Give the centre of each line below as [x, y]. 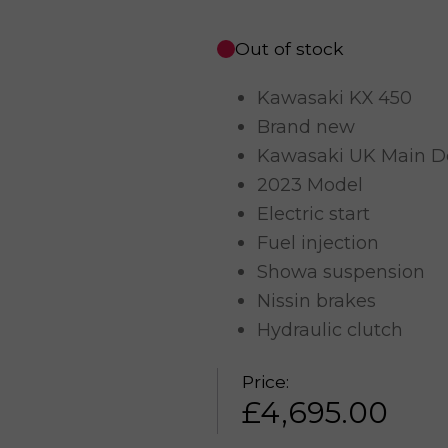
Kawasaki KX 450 [334, 97]
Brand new [305, 126]
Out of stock [288, 48]
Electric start [313, 213]
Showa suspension [340, 271]
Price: [265, 381]
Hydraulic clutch [329, 329]
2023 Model [309, 184]
